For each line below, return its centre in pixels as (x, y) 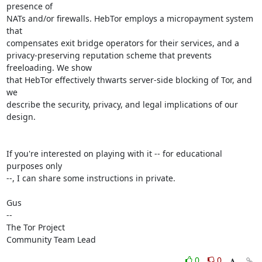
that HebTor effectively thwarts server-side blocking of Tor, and (129, 80)
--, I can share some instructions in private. (91, 178)
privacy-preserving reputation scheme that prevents (109, 55)
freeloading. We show (49, 68)
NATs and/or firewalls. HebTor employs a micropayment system (130, 18)
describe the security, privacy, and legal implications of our (122, 104)
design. (21, 117)
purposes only (34, 166)
